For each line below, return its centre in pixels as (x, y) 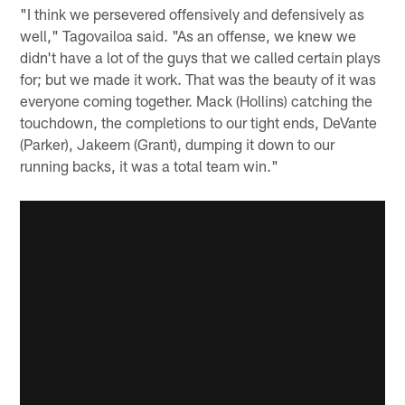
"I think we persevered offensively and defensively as (193, 14)
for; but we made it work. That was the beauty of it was (198, 79)
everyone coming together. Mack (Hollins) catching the (197, 101)
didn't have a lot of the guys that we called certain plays (201, 57)
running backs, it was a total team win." (150, 166)
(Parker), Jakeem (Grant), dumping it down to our (178, 144)
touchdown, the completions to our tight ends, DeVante (199, 122)
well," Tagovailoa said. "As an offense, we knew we (188, 36)
